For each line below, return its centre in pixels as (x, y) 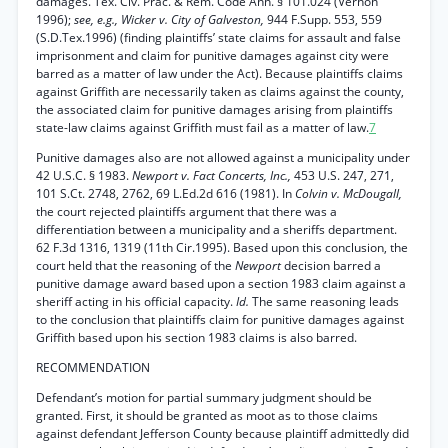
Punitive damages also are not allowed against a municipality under (223, 157)
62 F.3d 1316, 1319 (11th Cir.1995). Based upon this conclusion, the (222, 247)
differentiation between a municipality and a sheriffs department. (216, 229)
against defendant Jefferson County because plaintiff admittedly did (222, 433)
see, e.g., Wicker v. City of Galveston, (170, 19)
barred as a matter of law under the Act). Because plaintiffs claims (219, 73)
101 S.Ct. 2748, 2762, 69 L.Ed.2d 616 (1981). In (165, 193)
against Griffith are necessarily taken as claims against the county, (220, 91)
